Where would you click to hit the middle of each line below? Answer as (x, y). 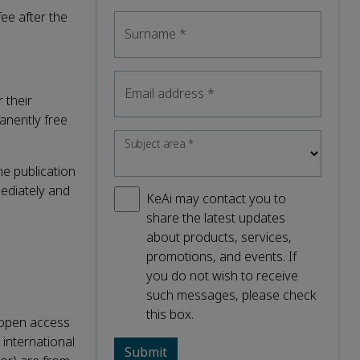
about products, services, (219, 237)
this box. (170, 314)
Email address (166, 93)
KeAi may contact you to (216, 198)
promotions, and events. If (221, 256)
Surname (152, 34)
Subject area (157, 144)
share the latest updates (216, 218)
